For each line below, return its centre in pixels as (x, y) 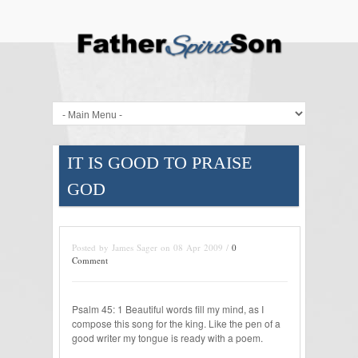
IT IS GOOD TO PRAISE (159, 163)
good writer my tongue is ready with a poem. (167, 338)
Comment (90, 261)
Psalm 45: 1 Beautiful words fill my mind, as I (168, 309)
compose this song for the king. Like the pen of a (176, 324)
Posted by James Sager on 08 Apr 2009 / (152, 248)
